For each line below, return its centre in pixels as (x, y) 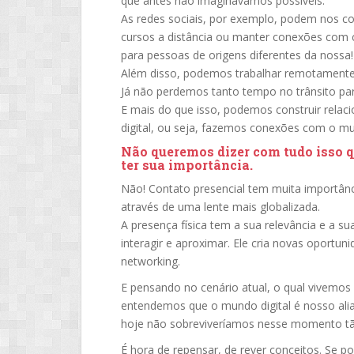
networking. (151, 261)
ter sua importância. (187, 165)
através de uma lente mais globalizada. (220, 207)
